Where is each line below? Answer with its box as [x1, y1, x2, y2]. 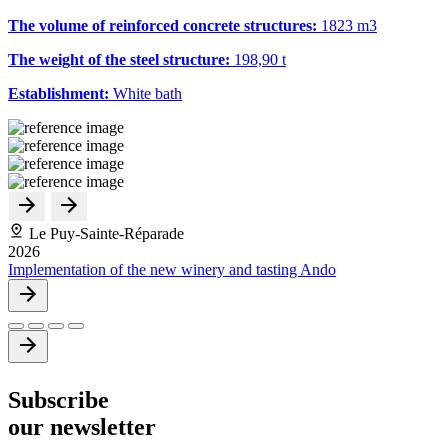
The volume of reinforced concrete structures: [8, 16, 321, 34]
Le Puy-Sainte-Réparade [25, 224, 184, 242]
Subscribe [8, 386, 109, 413]
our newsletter [8, 413, 156, 440]
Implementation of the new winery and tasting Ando [8, 260, 336, 278]
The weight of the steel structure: [8, 50, 234, 68]
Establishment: [8, 84, 109, 102]
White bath [113, 84, 182, 102]
